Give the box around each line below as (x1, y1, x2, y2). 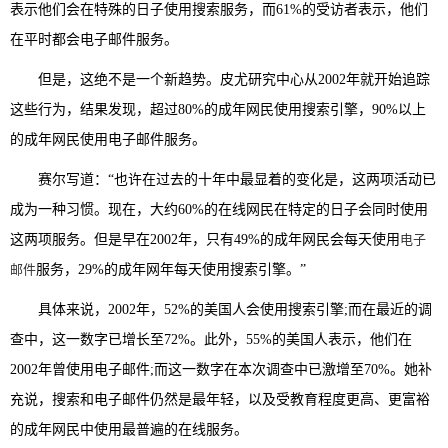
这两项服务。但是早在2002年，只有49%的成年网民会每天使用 (10, 232, 400, 247)
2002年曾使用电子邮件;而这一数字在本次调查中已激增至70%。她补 (10, 362, 432, 377)
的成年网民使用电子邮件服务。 (10, 132, 206, 147)
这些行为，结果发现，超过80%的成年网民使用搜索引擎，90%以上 (10, 102, 426, 117)
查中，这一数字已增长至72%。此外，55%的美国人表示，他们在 (10, 332, 412, 347)
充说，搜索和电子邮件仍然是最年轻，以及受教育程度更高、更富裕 (10, 392, 430, 407)
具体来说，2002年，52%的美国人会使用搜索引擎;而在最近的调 (10, 302, 432, 317)
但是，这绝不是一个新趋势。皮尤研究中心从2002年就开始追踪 (10, 72, 430, 87)
